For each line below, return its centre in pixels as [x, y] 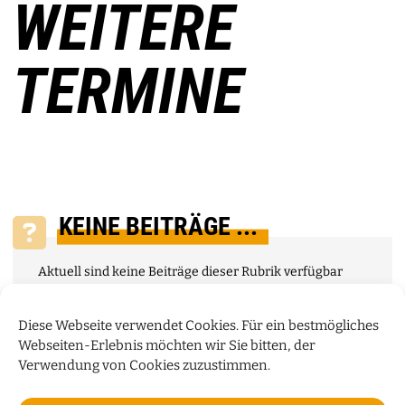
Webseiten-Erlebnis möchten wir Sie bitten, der [167, 345]
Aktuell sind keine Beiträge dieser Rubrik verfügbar [190, 271]
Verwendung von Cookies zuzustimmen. [144, 365]
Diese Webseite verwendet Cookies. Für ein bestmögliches [198, 325]
